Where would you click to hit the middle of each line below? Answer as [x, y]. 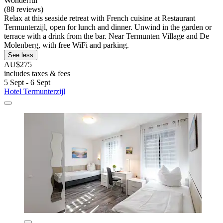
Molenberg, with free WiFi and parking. [66, 45]
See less [21, 55]
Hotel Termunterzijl [35, 92]
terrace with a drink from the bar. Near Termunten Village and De [107, 36]
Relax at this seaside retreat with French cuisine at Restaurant [100, 18]
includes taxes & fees [37, 74]
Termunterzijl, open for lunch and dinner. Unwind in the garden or [108, 27]
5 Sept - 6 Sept [27, 83]
